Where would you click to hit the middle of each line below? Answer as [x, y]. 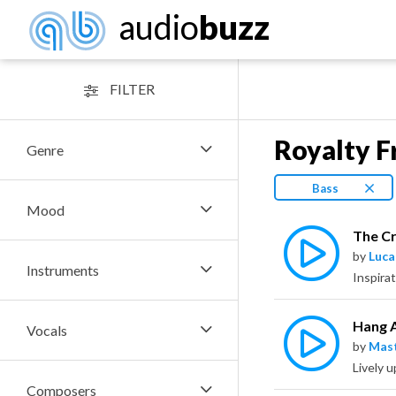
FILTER [130, 89]
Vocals [47, 330]
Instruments [63, 270]
